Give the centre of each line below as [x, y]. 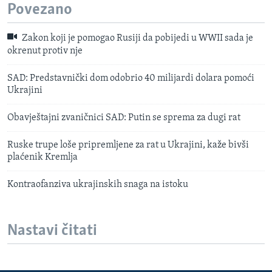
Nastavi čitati [52, 231]
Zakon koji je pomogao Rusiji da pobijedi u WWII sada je [137, 39]
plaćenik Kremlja [42, 157]
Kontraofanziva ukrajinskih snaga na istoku [98, 184]
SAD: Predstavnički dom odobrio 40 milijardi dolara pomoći [131, 78]
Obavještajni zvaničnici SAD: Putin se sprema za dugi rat [124, 117]
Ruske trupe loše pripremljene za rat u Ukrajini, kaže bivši [128, 145]
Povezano [40, 10]
